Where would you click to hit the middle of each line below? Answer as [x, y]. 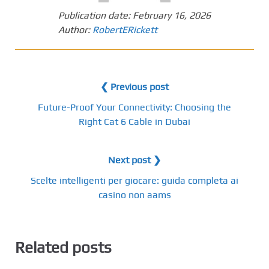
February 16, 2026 [172, 15]
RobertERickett [125, 30]
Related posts [63, 247]
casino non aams [134, 195]
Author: [75, 30]
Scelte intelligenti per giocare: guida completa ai [134, 180]
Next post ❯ [134, 160]
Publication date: [95, 15]
